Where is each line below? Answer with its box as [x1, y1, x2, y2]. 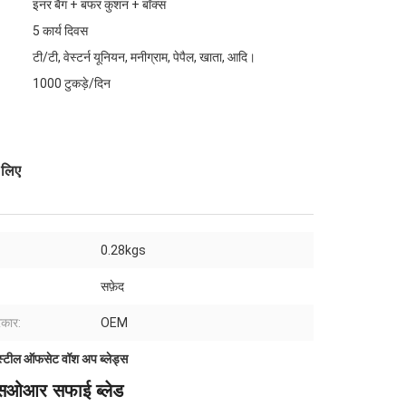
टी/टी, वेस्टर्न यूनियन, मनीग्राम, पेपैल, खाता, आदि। [33, 50, 256, 65]
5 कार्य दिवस [33, 24, 88, 39]
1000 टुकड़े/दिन [33, 76, 111, 92]
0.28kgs [101, 243, 146, 258]
